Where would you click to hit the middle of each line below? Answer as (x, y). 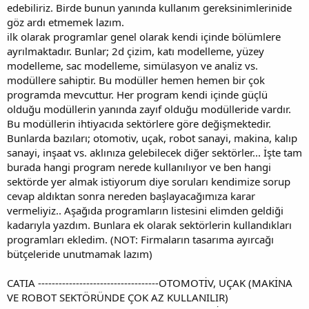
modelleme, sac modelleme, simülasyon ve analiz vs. (132, 65)
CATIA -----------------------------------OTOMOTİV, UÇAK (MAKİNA (150, 282)
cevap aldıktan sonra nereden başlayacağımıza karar (131, 196)
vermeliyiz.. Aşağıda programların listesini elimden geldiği (145, 210)
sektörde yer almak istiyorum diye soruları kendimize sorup (149, 181)
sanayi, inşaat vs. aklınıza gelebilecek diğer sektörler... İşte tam (154, 152)
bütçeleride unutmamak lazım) (80, 253)
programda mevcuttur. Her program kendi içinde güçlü (137, 94)
